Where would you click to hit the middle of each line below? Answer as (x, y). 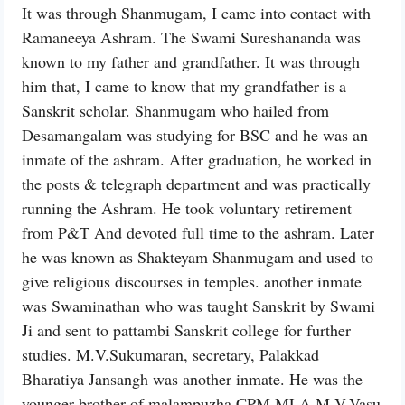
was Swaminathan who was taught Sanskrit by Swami (198, 306)
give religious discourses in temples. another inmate (192, 282)
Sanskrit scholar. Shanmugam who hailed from (175, 111)
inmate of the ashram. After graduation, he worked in (197, 160)
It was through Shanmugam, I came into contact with (196, 13)
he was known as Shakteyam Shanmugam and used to (198, 257)
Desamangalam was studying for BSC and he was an (195, 135)
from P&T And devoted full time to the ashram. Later (198, 233)
